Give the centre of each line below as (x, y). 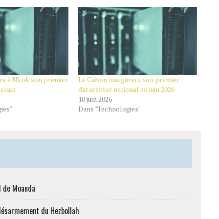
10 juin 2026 (95, 99)
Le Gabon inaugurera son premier (129, 79)
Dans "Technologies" (109, 109)
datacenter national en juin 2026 (126, 89)
